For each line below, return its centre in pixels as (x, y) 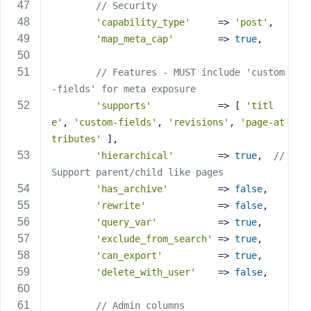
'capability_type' (143, 22)
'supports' (124, 106)
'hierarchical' (135, 155)
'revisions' (199, 122)
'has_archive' (132, 189)
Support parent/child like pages (137, 172)
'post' (251, 22)
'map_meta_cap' (135, 39)
